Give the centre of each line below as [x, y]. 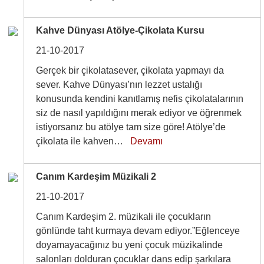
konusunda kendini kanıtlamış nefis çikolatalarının [140, 99]
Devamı [147, 141]
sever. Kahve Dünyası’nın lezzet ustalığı [119, 85]
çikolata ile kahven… [83, 141]
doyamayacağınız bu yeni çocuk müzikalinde [130, 245]
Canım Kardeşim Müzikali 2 [96, 176]
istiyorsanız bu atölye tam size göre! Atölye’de [131, 127]
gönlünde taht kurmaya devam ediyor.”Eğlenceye [138, 231]
